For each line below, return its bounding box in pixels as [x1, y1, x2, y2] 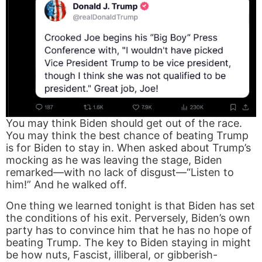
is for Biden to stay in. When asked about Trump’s [6, 141, 251, 154]
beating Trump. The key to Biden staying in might [6, 236, 251, 249]
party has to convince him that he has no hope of [6, 223, 252, 236]
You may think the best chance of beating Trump [6, 129, 249, 142]
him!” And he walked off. [6, 178, 127, 191]
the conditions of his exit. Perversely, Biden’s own [6, 211, 250, 224]
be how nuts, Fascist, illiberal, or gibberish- [6, 248, 218, 261]
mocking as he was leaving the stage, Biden [6, 153, 222, 166]
